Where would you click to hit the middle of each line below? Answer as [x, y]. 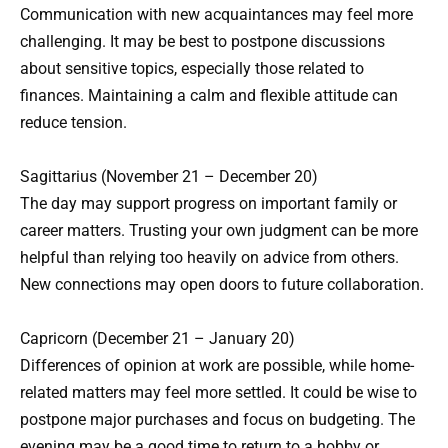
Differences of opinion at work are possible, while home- [217, 365]
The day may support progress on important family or [208, 203]
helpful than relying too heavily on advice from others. [209, 257]
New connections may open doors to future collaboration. [222, 284]
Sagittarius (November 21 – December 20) [169, 176]
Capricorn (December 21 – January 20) [157, 338]
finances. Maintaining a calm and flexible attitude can [209, 95]
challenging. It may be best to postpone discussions [202, 41]
